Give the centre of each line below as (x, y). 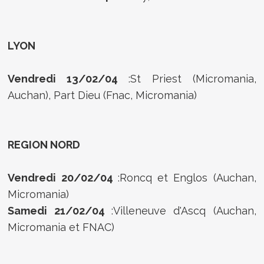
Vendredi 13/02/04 (68, 78)
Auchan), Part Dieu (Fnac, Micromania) (103, 95)
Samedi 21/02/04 (60, 210)
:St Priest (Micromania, (192, 78)
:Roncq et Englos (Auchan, (187, 177)
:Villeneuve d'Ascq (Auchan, (184, 210)
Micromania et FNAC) (61, 227)
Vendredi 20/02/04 (63, 177)
